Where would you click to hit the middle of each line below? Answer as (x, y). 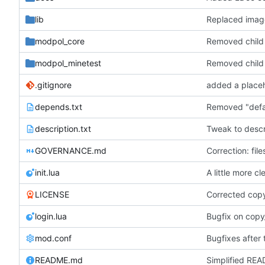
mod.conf (53, 238)
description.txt (63, 128)
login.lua (51, 216)
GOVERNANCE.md (71, 150)
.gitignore (53, 85)
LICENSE (52, 194)
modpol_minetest (68, 63)
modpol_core (60, 41)
